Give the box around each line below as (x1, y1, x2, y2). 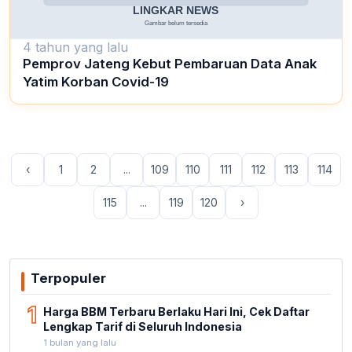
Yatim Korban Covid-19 (23, 73, 169, 90)
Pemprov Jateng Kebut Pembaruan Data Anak (23, 55, 317, 71)
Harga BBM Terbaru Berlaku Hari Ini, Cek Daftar (43, 304, 310, 318)
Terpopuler (31, 269, 106, 286)
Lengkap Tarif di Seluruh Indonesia (43, 319, 242, 333)
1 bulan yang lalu (43, 336, 116, 348)
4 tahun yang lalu (23, 38, 128, 55)
